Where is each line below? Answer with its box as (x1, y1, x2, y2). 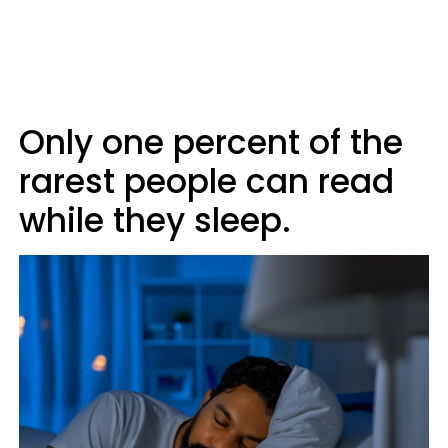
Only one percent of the (19, 119, 403, 166)
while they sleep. (19, 197, 291, 244)
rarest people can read (19, 158, 394, 205)
